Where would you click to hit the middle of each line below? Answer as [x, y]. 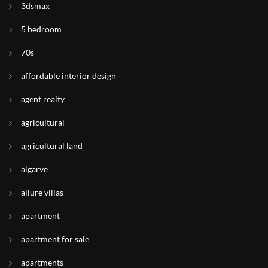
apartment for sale [55, 239]
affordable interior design [68, 76]
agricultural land [52, 146]
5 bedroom [41, 29]
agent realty [43, 99]
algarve [34, 169]
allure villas [42, 192]
